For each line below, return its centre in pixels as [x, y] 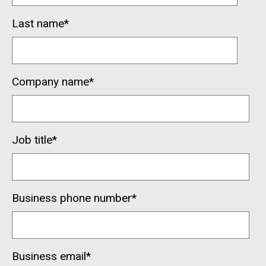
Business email [49, 256]
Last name [38, 24]
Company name [50, 82]
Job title [32, 140]
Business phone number [72, 198]
